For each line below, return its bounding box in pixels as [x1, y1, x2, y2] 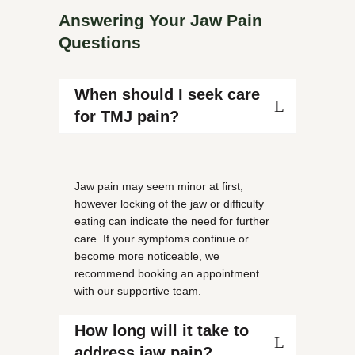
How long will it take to [74, 322, 249, 339]
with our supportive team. [74, 284, 201, 297]
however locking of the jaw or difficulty [74, 197, 264, 210]
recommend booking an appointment [74, 267, 259, 280]
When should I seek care [74, 86, 260, 103]
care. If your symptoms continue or [74, 232, 249, 245]
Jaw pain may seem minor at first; [74, 180, 243, 193]
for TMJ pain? [74, 108, 179, 125]
